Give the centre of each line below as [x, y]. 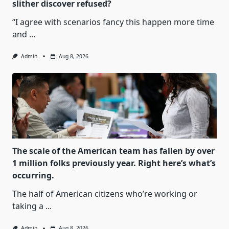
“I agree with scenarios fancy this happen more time [113, 22]
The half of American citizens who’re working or [105, 194]
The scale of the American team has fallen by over [113, 151]
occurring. [33, 176]
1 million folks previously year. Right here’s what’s [114, 163]
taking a [28, 206]
